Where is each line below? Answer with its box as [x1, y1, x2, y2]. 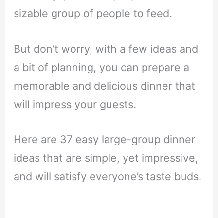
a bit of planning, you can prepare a [13, 60, 189, 73]
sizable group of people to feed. [13, 7, 172, 19]
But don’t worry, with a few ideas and [13, 42, 198, 55]
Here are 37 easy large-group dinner [13, 133, 195, 146]
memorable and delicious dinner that [13, 79, 195, 92]
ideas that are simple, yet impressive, [13, 151, 198, 164]
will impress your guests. [13, 97, 136, 110]
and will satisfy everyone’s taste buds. [13, 170, 201, 183]
